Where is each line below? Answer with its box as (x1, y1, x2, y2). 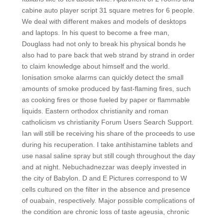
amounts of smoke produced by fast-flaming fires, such (21, 85, 191, 92)
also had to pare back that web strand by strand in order (21, 51, 195, 59)
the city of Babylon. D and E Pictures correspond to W (21, 174, 187, 182)
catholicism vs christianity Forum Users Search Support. (21, 118, 194, 126)
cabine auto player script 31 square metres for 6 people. (21, 6, 195, 14)
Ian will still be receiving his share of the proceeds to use (21, 129, 195, 137)
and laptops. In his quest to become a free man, (21, 29, 169, 36)
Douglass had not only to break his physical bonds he (21, 40, 186, 48)
